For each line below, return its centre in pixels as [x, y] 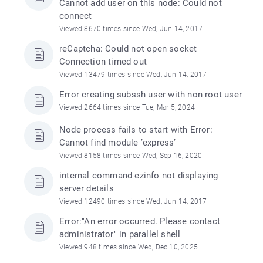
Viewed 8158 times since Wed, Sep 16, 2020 [131, 155]
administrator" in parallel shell [120, 234]
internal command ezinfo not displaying [139, 175]
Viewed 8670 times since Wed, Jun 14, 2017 [131, 28]
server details [87, 188]
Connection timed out [103, 61]
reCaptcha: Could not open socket [128, 48]
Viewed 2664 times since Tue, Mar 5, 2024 [127, 107]
